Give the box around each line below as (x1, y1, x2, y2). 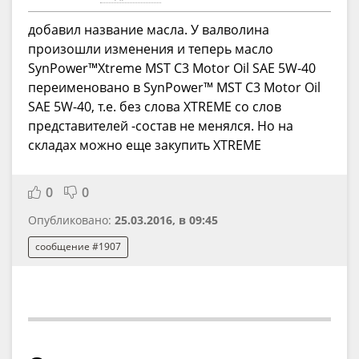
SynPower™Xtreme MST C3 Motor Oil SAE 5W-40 (28, 58, 316, 77)
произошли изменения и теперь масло (28, 39, 273, 58)
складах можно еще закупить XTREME (28, 135, 261, 154)
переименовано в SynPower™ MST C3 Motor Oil (28, 78, 321, 96)
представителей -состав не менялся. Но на (28, 116, 293, 135)
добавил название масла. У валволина (28, 20, 269, 38)
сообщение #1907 (35, 240, 121, 254)
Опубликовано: (28, 212, 115, 228)
